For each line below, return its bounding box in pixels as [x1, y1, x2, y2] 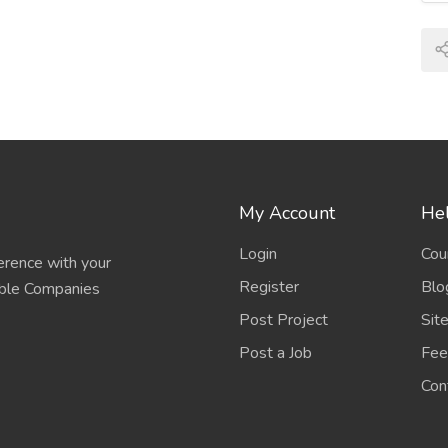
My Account [238, 201, 335, 225]
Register [238, 276, 299, 298]
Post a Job [238, 342, 312, 364]
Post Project [238, 309, 328, 331]
